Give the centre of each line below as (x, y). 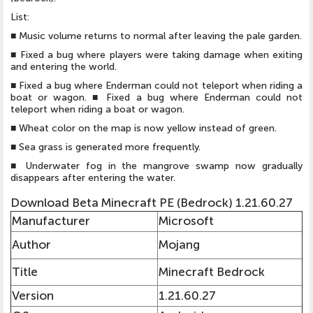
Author (31, 245)
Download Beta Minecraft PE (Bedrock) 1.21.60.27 (152, 203)
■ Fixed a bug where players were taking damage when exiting (156, 54)
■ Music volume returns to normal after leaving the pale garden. (156, 36)
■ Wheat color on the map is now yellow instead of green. (144, 128)
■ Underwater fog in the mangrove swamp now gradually (156, 166)
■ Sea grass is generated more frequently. (105, 147)
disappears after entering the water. (93, 177)
